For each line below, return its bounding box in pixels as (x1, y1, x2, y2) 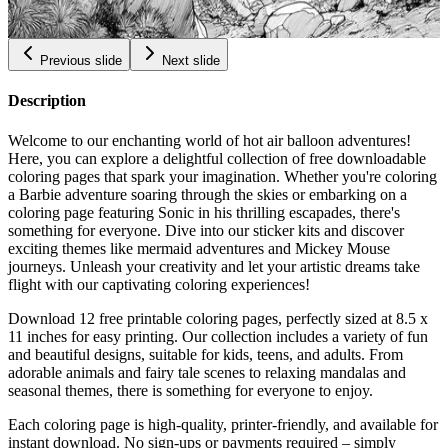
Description (8, 92, 86, 110)
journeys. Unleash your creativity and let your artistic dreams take (8, 257, 420, 275)
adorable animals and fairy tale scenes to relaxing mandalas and (8, 363, 406, 381)
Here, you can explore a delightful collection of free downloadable (8, 149, 426, 167)
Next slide (162, 53, 220, 69)
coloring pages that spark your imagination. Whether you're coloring (8, 167, 437, 185)
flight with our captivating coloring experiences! (8, 275, 310, 293)
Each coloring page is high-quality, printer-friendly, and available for (8, 415, 438, 433)
